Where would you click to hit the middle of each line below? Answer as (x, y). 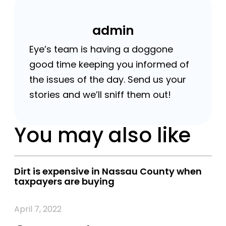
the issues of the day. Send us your (108, 79)
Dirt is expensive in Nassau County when (108, 171)
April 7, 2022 (38, 209)
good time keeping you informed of (109, 64)
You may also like (102, 135)
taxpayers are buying (64, 181)
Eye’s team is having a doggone (101, 49)
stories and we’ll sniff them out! (100, 94)
